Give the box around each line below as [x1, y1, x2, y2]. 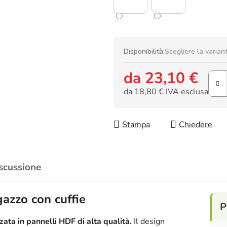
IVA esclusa [164, 86, 208, 97]
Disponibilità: [124, 47, 165, 57]
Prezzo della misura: [123, 99, 197, 110]
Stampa [122, 119, 150, 131]
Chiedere [179, 119, 212, 131]
